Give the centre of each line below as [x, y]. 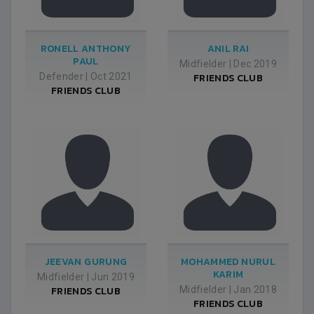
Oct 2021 [111, 76]
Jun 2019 [113, 277]
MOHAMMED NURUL [228, 262]
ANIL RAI [228, 49]
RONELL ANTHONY [86, 49]
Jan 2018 [255, 289]
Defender [61, 76]
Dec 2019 [255, 64]
